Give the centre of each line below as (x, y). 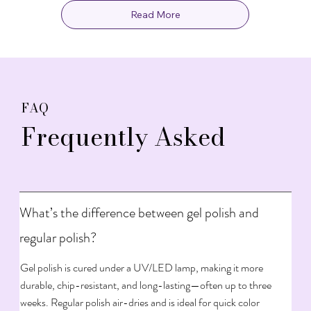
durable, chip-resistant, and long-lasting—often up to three (146, 285)
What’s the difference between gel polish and (140, 212)
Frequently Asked (124, 137)
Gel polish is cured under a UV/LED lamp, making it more (142, 267)
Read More (155, 14)
